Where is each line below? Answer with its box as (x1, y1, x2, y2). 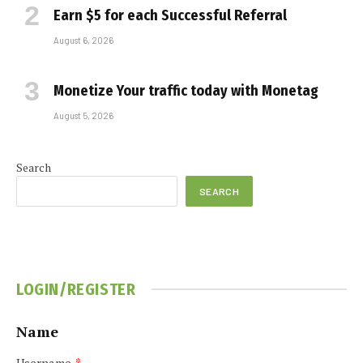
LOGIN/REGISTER (16, 279, 136, 299)
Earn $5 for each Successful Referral (53, 6, 287, 24)
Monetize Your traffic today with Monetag (53, 81, 318, 100)
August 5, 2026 (53, 109, 113, 121)
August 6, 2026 (53, 34, 113, 45)
